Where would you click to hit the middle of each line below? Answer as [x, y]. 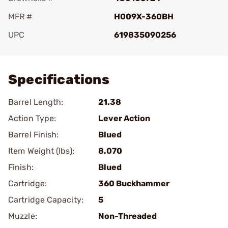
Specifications [59, 80]
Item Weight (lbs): [41, 151]
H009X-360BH [144, 17]
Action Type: [32, 118]
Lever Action [124, 118]
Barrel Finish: [34, 135]
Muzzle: [23, 216]
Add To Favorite [52, 49]
